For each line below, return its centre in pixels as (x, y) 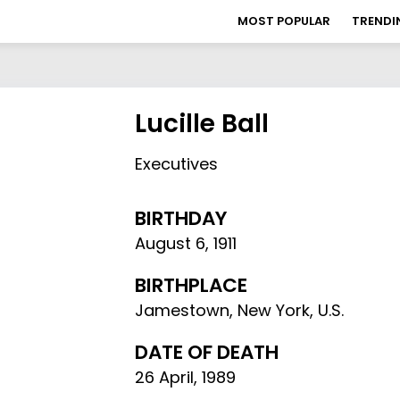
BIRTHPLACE (192, 285)
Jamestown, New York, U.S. (240, 310)
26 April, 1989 (186, 377)
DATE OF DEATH (207, 352)
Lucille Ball (202, 124)
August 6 (171, 243)
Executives (177, 164)
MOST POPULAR (284, 21)
